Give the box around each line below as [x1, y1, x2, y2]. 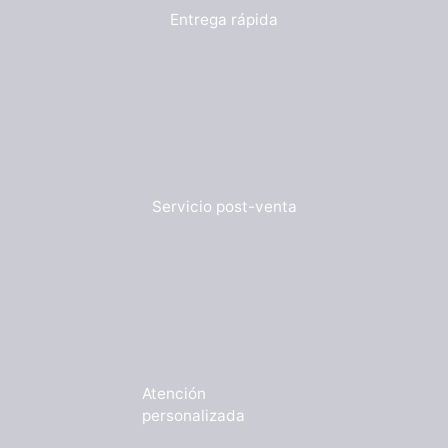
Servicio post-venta [151, 197, 297, 217]
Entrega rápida [170, 10, 278, 30]
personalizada [141, 405, 245, 425]
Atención [141, 383, 206, 403]
